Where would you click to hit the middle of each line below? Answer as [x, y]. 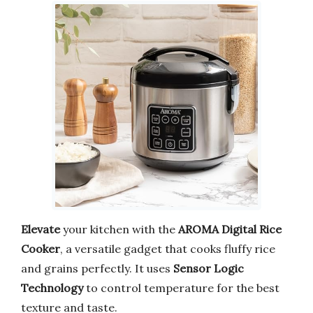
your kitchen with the [119, 229]
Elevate [41, 229]
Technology [52, 287]
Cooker [41, 248]
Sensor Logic [209, 268]
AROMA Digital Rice [230, 229]
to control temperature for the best [181, 287]
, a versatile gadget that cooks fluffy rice [168, 248]
